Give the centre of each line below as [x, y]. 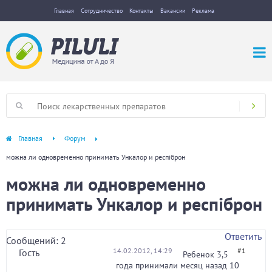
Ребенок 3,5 [206, 254]
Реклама [203, 11]
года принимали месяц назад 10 [178, 265]
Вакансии [172, 11]
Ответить [243, 236]
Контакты [141, 11]
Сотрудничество [101, 11]
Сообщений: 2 [36, 240]
